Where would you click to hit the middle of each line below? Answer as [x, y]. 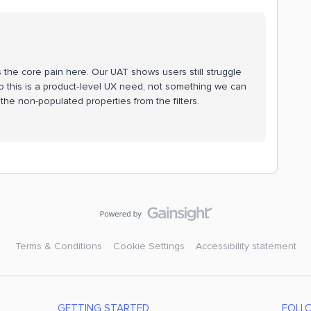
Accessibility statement [246, 246]
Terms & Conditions [58, 246]
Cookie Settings [149, 246]
